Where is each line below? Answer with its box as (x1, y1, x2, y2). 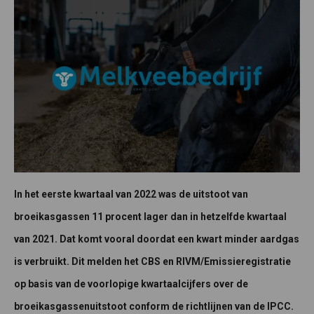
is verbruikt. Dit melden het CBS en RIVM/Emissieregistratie (14, 256, 291, 268)
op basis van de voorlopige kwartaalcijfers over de (14, 278, 248, 290)
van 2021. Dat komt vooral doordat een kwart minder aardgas (14, 233, 299, 245)
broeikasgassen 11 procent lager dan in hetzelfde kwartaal (14, 211, 287, 223)
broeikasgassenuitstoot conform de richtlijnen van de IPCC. (14, 301, 294, 313)
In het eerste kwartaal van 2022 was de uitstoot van (14, 189, 248, 200)
